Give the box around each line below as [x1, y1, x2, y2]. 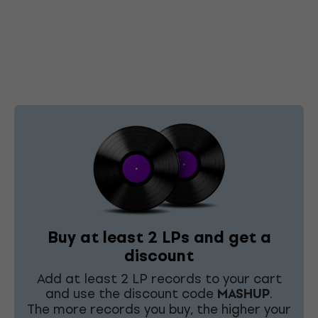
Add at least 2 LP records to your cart [36, 268, 282, 290]
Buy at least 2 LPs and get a [47, 224, 271, 251]
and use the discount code [45, 283, 217, 305]
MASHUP [217, 283, 270, 305]
